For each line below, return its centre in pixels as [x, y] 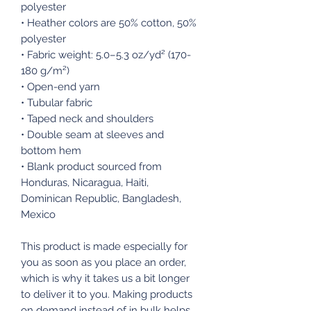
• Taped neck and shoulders [87, 118]
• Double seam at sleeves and [92, 134]
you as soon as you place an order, [103, 262]
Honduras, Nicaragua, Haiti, [85, 182]
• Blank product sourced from [91, 166]
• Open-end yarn [60, 86]
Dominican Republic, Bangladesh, [101, 198]
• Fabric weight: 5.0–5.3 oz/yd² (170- [106, 54]
